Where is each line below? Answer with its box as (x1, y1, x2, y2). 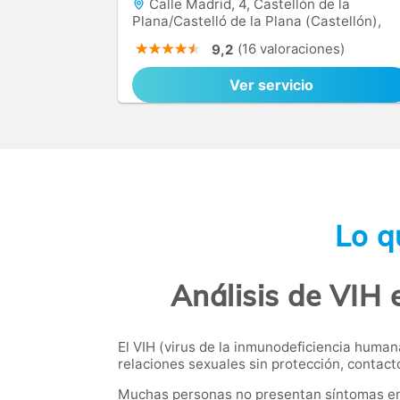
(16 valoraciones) (237, 40, 345, 57)
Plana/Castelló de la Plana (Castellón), (132, 12, 381, 29)
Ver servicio (229, 76, 313, 94)
